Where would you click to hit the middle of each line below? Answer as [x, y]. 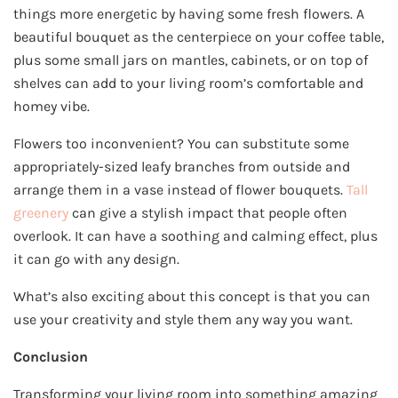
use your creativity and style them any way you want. [183, 320]
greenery [41, 213]
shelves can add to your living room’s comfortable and [188, 84]
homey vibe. [52, 107]
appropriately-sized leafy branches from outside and [182, 167]
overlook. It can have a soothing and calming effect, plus [195, 236]
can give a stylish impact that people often [208, 213]
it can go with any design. [96, 259]
